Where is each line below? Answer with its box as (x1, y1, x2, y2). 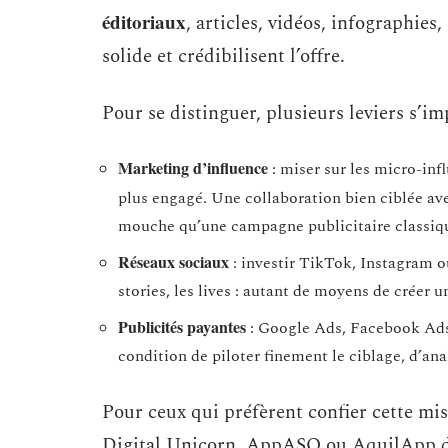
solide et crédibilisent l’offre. (102, 42, 345, 71)
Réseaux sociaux (118, 250, 229, 273)
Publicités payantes (118, 315, 246, 338)
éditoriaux (102, 8, 186, 35)
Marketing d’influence (118, 156, 268, 179)
